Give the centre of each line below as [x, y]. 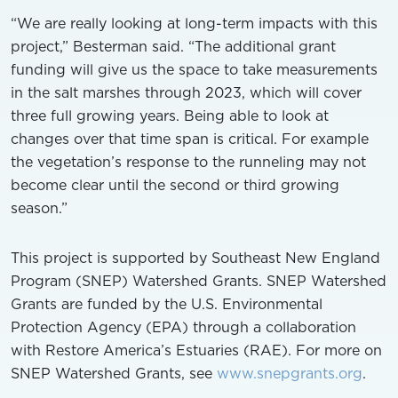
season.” [39, 207]
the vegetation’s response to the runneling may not [188, 161]
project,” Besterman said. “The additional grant [173, 46]
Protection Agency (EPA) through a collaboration [183, 326]
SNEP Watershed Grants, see [114, 373]
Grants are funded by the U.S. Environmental [167, 303]
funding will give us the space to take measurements [194, 69]
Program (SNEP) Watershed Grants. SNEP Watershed [199, 280]
